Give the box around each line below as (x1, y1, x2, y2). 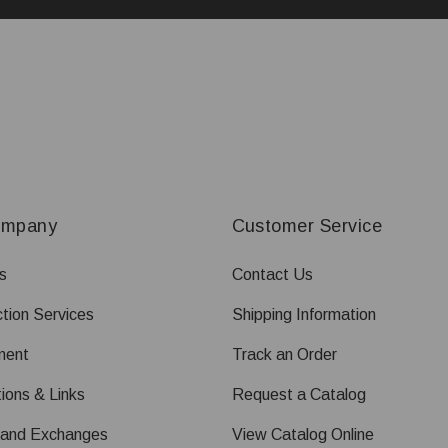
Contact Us (231, 266, 313, 283)
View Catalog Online (231, 426, 374, 443)
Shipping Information (231, 306, 376, 323)
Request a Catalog (231, 386, 366, 403)
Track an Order (231, 346, 337, 363)
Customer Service (231, 216, 383, 236)
